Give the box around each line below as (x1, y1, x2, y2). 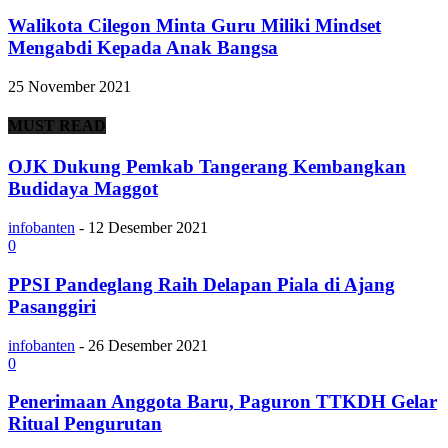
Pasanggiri (8, 295, 96, 317)
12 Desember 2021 (88, 219, 208, 237)
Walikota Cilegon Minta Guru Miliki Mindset (8, 15, 381, 37)
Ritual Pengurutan (8, 413, 162, 435)
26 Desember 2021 (88, 336, 208, 354)
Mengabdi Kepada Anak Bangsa (8, 37, 278, 59)
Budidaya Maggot (8, 178, 158, 200)
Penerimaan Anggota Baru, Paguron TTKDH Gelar (8, 391, 437, 413)
